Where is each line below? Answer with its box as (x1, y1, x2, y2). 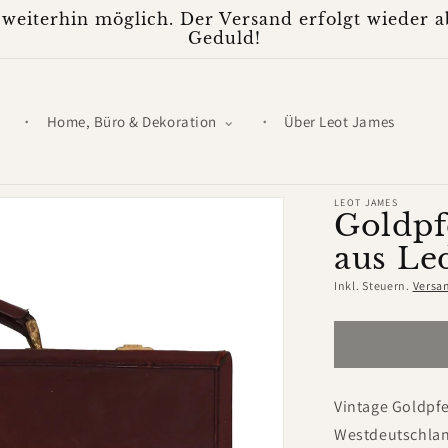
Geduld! (187, 29, 261, 48)
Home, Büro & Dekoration (46, 112, 217, 131)
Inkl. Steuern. (334, 278, 413, 293)
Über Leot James (283, 112, 395, 131)
